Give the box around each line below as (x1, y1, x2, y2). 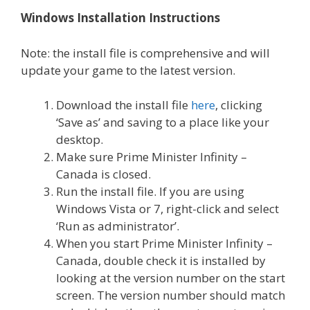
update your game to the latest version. (21, 62, 235, 78)
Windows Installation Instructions (21, 10, 220, 26)
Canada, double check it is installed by (56, 253, 266, 269)
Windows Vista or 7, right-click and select (56, 201, 279, 217)
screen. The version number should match (56, 287, 285, 304)
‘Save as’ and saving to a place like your (56, 114, 269, 131)
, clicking (215, 97, 262, 113)
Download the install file (56, 97, 191, 113)
